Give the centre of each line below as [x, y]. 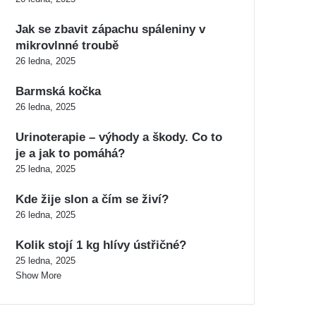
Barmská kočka [58, 91]
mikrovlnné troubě [67, 45]
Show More [38, 275]
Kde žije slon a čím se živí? [92, 199]
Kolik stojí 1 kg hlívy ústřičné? [101, 245]
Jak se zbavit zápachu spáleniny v [110, 29]
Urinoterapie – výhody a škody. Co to [119, 137]
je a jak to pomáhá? [70, 153]
